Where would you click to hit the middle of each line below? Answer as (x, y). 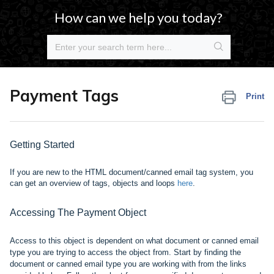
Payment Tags (64, 96)
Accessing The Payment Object (78, 213)
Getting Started (42, 145)
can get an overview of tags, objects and (83, 183)
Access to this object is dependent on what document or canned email (134, 241)
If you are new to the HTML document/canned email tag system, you (131, 172)
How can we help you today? (139, 17)
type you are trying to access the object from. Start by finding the (125, 252)
